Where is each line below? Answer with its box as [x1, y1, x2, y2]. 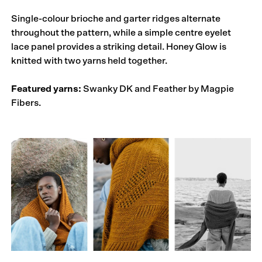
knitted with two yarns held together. [11, 56, 168, 65]
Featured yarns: [11, 84, 82, 94]
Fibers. [11, 98, 42, 108]
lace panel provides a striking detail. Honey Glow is [11, 42, 227, 51]
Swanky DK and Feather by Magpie [81, 84, 235, 94]
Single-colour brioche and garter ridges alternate [11, 13, 221, 23]
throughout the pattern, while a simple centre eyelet [11, 27, 232, 37]
